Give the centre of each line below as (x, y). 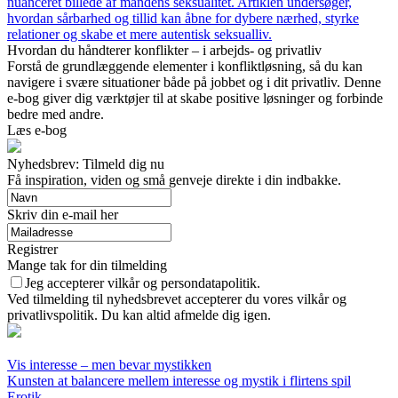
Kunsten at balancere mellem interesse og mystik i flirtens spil (179, 381)
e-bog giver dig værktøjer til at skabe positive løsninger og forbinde (195, 99)
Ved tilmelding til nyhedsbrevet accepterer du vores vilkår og (177, 299)
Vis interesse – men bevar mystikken (109, 365)
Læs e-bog (37, 131)
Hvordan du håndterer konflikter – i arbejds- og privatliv (164, 51)
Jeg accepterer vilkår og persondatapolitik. (143, 283)
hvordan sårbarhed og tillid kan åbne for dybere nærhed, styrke (183, 19)
